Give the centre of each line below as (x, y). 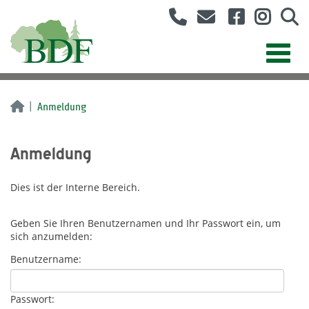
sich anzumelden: (51, 237)
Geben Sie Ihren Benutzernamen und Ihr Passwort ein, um (146, 223)
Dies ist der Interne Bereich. (75, 188)
